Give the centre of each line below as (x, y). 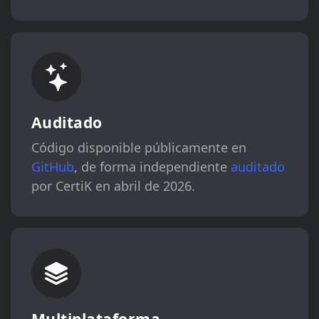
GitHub (52, 167)
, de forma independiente (152, 167)
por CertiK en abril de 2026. (113, 186)
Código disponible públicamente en (138, 148)
